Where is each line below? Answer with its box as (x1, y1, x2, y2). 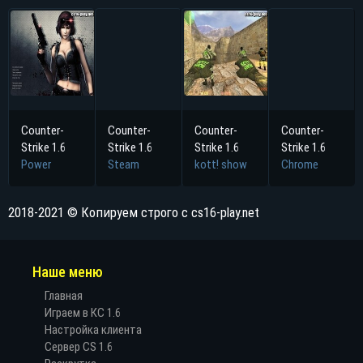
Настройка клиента (45, 322, 142, 337)
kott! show (194, 156, 247, 172)
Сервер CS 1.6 (45, 339, 113, 354)
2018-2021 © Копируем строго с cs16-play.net (8, 204, 259, 220)
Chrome (281, 156, 318, 172)
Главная (45, 288, 83, 303)
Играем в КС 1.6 (45, 305, 121, 320)
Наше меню (32, 263, 103, 280)
